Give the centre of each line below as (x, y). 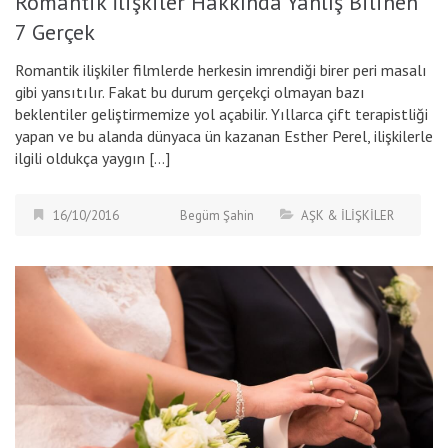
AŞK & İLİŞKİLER (347, 215)
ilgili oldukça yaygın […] (92, 157)
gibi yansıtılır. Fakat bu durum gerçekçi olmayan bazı (190, 91)
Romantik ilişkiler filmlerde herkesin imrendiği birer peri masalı (221, 69)
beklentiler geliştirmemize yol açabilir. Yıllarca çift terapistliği (221, 113)
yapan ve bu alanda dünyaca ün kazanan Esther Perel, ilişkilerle (224, 135)
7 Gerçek (55, 31)
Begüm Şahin (217, 215)
